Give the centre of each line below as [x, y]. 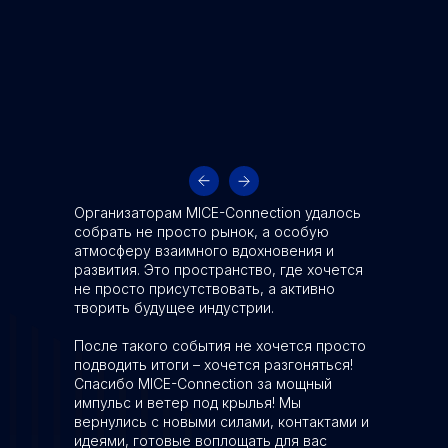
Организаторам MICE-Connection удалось [217, 212]
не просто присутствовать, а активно [204, 288]
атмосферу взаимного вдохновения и [204, 250]
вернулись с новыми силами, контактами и [221, 421]
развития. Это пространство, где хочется [218, 269]
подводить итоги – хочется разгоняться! [213, 364]
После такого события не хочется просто [220, 345]
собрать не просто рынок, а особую [201, 231]
